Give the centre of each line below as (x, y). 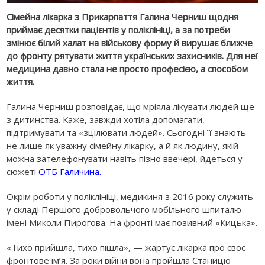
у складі (24, 209)
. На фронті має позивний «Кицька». (182, 222)
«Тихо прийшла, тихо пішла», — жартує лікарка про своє (126, 247)
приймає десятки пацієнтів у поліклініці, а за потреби (119, 29)
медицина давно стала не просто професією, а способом (127, 68)
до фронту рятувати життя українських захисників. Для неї (132, 55)
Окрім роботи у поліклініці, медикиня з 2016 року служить (130, 196)
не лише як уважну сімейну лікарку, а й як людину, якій (123, 145)
